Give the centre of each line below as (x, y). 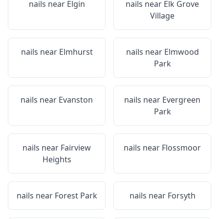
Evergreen (181, 100)
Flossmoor (181, 148)
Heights (57, 159)
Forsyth (181, 196)
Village (162, 16)
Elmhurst (76, 52)
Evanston (76, 100)
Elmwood (181, 52)
